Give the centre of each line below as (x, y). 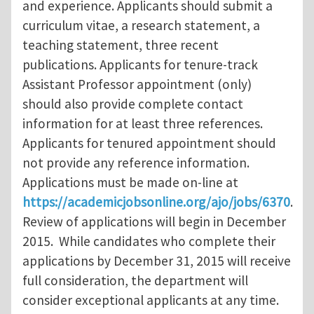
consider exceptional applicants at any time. (151, 300)
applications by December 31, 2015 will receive (157, 261)
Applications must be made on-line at (130, 183)
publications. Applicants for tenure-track (140, 65)
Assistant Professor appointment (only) (137, 84)
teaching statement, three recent (121, 45)
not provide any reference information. (136, 163)
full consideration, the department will (135, 281)
